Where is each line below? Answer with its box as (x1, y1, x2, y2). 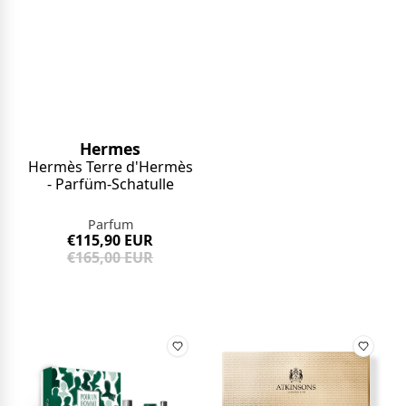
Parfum (87, 216, 133, 234)
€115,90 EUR (67, 230, 154, 251)
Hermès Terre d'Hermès (27, 157, 193, 178)
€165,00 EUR (67, 247, 154, 268)
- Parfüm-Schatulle (46, 174, 174, 195)
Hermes (80, 138, 141, 160)
